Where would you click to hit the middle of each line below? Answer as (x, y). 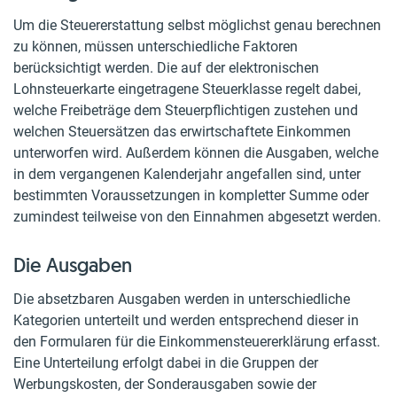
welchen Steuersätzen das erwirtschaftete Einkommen (182, 132)
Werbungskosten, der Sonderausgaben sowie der (165, 384)
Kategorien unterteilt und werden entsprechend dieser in (186, 320)
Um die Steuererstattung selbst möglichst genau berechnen (197, 25)
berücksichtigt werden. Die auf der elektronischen (166, 68)
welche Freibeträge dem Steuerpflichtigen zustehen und (186, 110)
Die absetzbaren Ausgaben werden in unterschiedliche (182, 299)
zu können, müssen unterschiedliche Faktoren (156, 47)
